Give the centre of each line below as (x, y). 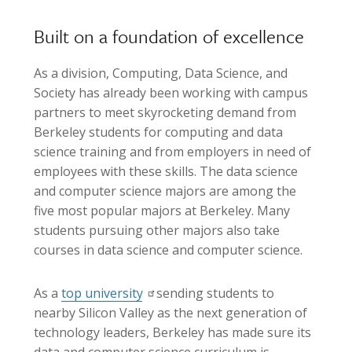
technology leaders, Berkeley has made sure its (172, 332)
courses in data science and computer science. (168, 250)
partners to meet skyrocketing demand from (165, 112)
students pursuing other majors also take (157, 230)
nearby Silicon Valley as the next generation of (170, 313)
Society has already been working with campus (171, 93)
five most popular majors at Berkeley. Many (162, 211)
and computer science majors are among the (165, 191)
